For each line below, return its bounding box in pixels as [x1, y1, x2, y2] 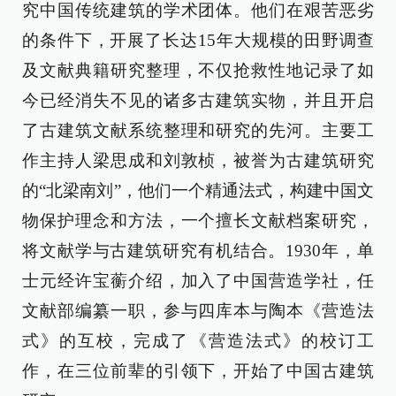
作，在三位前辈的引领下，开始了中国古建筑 [22, 362, 374, 381]
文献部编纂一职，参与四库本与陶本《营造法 [22, 301, 374, 321]
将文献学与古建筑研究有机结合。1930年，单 [22, 241, 374, 261]
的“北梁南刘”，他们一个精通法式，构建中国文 [22, 181, 374, 201]
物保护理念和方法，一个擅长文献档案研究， [22, 211, 374, 231]
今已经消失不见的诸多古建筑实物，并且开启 [22, 91, 374, 110]
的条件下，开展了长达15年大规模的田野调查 [22, 31, 374, 50]
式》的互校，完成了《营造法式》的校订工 [22, 331, 374, 351]
